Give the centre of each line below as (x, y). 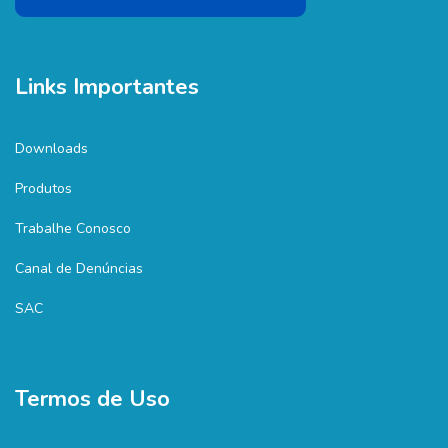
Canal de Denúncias (79, 268)
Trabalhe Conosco (73, 228)
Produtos (43, 188)
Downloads (51, 148)
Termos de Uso (92, 399)
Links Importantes (107, 87)
